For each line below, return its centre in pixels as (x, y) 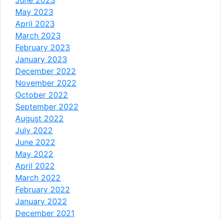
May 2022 (34, 154)
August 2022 (39, 118)
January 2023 (41, 59)
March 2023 (38, 35)
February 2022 (43, 189)
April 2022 (35, 166)
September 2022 (47, 106)
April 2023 (35, 23)
